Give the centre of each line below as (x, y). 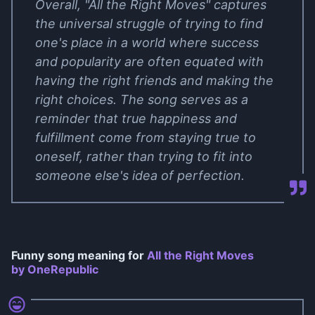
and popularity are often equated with (149, 62)
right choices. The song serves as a (142, 99)
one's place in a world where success (147, 43)
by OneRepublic (55, 269)
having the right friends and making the (154, 81)
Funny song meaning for (79, 255)
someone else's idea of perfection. (140, 175)
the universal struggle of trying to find (149, 24)
